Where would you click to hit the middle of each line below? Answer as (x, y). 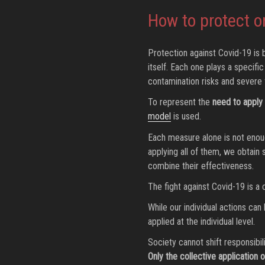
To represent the (180, 102)
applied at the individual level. (201, 221)
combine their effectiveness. (201, 166)
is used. (186, 117)
